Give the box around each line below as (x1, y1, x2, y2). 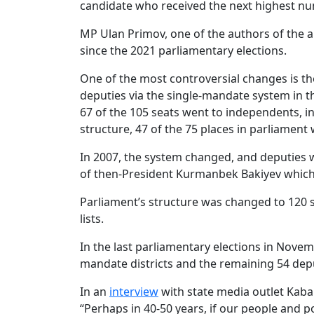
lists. (80, 211, 104, 227)
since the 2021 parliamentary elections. (80, 43, 287, 59)
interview (109, 284, 158, 300)
